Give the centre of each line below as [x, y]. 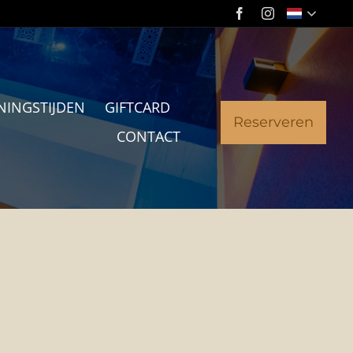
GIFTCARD [138, 108]
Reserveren [273, 122]
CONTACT [148, 137]
